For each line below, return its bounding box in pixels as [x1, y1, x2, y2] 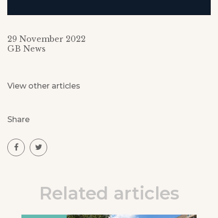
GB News [7, 44, 46, 54]
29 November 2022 [7, 34, 86, 44]
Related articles [39, 182, 179, 204]
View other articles [7, 81, 80, 91]
